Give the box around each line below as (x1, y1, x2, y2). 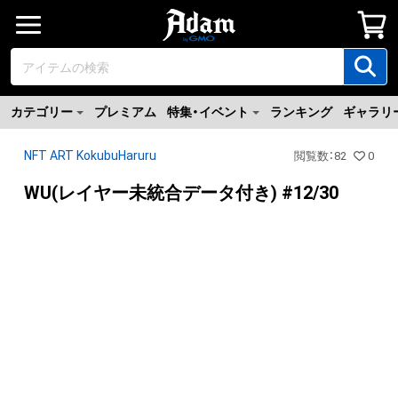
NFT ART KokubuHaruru (23, 148, 156, 163)
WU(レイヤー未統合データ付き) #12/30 (23, 182, 338, 203)
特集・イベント (167, 105, 249, 119)
